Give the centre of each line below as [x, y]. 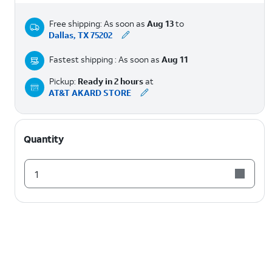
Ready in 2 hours [110, 81]
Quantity [44, 139]
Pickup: [63, 81]
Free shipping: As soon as [98, 23]
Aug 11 [175, 59]
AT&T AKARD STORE [90, 93]
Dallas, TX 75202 [81, 35]
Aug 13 [160, 23]
